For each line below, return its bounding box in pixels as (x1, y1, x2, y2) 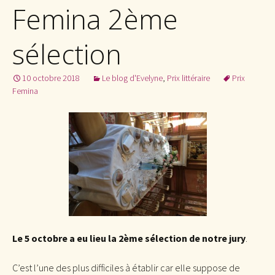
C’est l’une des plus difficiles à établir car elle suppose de (12, 261, 240, 274)
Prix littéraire (167, 72, 210, 83)
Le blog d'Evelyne (102, 72, 163, 83)
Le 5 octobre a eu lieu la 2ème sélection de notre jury (12, 231, 246, 244)
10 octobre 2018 (22, 72, 80, 83)
